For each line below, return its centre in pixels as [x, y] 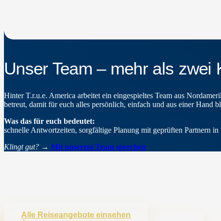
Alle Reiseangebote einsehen [76, 215]
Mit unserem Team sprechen [98, 147]
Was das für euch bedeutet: [49, 121]
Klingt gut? [21, 147]
